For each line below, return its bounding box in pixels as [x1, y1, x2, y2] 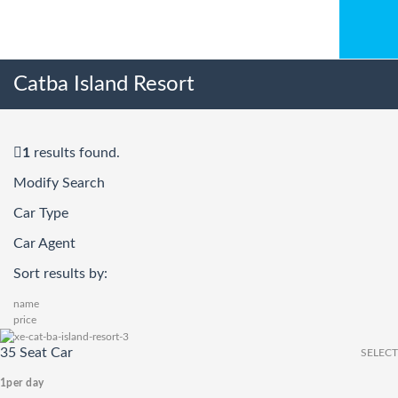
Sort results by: [13, 267, 107, 281]
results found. [30, 146, 120, 160]
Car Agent [13, 236, 76, 251]
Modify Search [13, 176, 105, 190]
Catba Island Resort [13, 74, 195, 95]
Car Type [13, 206, 68, 220]
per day [6, 377, 44, 388]
